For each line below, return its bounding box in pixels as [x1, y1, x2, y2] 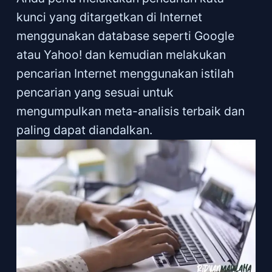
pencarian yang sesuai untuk [16, 85, 174, 100]
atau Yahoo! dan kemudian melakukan [16, 47, 226, 63]
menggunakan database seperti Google [16, 29, 234, 44]
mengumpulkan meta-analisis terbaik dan [16, 104, 245, 119]
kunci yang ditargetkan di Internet [16, 10, 202, 25]
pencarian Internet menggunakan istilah [16, 66, 234, 81]
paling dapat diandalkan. [16, 123, 152, 138]
